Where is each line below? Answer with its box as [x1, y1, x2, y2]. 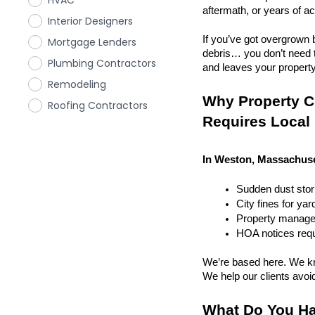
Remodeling [48, 77, 106, 91]
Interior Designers [48, 14, 133, 28]
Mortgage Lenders [48, 35, 136, 49]
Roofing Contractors [48, 98, 148, 112]
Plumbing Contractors [48, 56, 156, 70]
